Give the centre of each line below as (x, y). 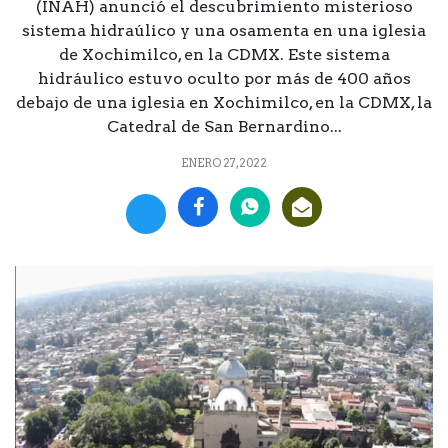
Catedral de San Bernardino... (224, 126)
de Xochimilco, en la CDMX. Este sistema (224, 54)
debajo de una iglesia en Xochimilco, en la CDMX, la (224, 102)
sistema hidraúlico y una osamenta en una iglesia (224, 30)
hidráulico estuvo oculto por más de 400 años (224, 78)
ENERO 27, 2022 (224, 162)
